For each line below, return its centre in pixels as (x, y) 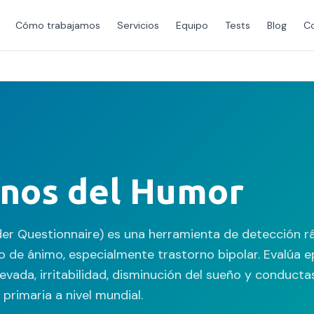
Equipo (192, 25)
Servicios (138, 25)
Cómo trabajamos (58, 25)
